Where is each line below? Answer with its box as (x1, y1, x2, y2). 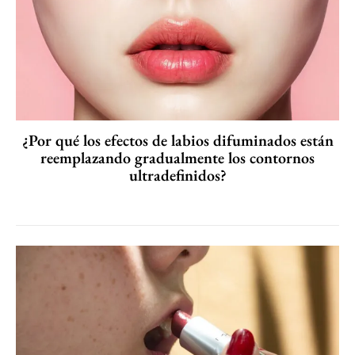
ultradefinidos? (128, 164, 227, 185)
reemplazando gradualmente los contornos (40, 147, 315, 168)
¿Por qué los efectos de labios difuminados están (21, 129, 334, 151)
